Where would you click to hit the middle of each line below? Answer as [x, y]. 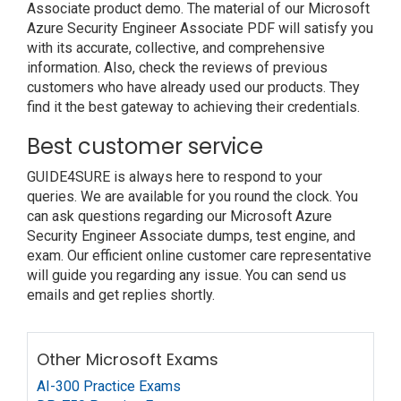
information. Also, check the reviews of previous [177, 68]
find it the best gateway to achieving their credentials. [193, 107]
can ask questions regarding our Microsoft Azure [179, 216]
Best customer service [145, 146]
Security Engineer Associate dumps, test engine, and [191, 236]
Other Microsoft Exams [128, 359]
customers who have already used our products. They [193, 87]
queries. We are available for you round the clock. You [192, 196]
